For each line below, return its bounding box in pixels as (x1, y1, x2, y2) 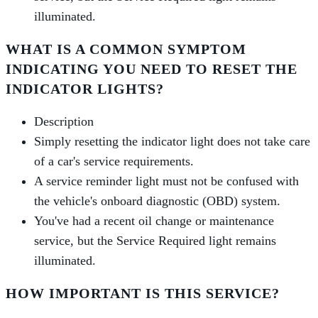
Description (34, 114, 94, 129)
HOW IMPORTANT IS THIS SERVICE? (6, 285, 280, 302)
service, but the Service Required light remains (34, 234, 276, 248)
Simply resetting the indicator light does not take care (34, 134, 310, 149)
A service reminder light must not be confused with (34, 174, 299, 189)
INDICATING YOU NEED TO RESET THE (6, 61, 297, 77)
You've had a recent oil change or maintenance (34, 214, 274, 229)
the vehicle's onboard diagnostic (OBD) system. (34, 194, 280, 209)
